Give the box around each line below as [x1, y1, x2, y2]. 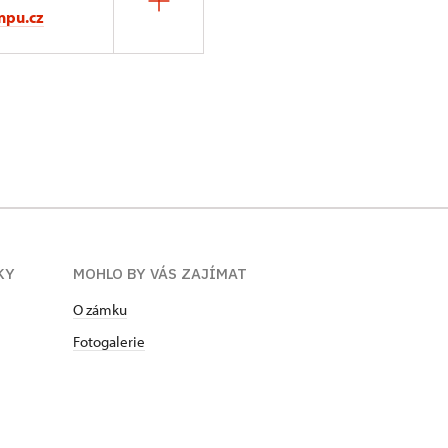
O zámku [73, 300, 127, 319]
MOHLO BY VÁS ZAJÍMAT [73, 264, 247, 283]
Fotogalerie [73, 332, 145, 351]
